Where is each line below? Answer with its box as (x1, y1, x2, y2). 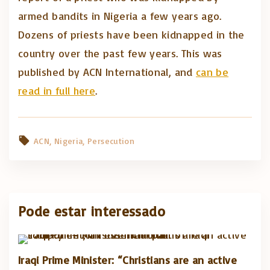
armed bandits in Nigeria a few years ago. (18, 9, 222, 22)
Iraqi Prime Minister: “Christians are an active (18, 253, 237, 266)
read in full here (18, 84, 96, 97)
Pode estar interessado (18, 202, 165, 220)
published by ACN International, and (18, 65, 196, 78)
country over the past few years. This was (18, 46, 222, 60)
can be (195, 65, 229, 78)
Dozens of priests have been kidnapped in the (18, 28, 245, 41)
